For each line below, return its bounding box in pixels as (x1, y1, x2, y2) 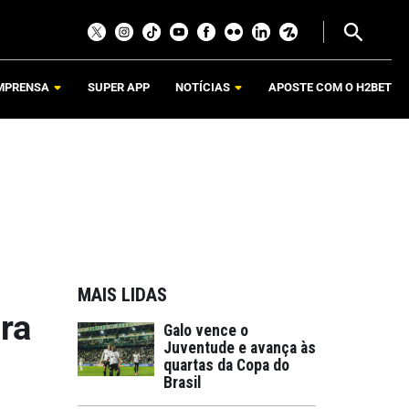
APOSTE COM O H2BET (268, 80, 392, 95)
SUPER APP (88, 80, 150, 95)
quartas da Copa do (163, 356, 289, 374)
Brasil (163, 373, 201, 392)
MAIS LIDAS (78, 284, 167, 306)
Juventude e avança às (163, 339, 316, 357)
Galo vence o (163, 321, 248, 340)
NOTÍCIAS (175, 80, 230, 95)
